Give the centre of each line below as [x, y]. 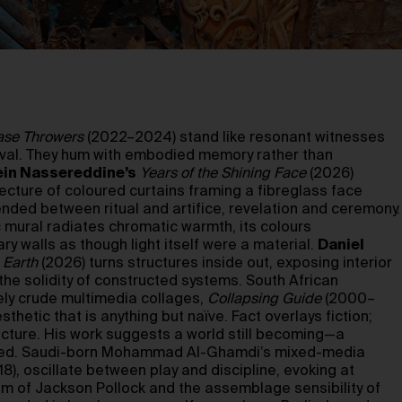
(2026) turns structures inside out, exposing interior [215, 263]
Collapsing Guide [264, 299]
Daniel [341, 245]
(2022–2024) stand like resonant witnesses [234, 138]
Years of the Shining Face [223, 174]
